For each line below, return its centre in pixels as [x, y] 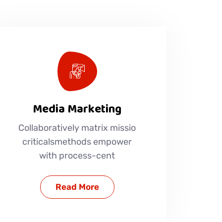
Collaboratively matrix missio [77, 128]
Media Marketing [77, 109]
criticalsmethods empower [77, 141]
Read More [77, 187]
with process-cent [77, 155]
